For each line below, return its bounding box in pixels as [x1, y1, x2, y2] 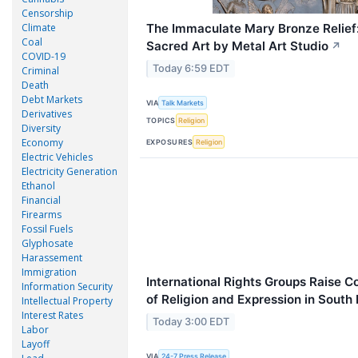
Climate [22, 21, 56, 34]
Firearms [22, 208, 62, 221]
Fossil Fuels [22, 222, 73, 236]
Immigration [22, 265, 77, 279]
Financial [22, 193, 61, 207]
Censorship [22, 6, 74, 20]
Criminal [22, 64, 59, 78]
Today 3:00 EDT [153, 315, 230, 328]
